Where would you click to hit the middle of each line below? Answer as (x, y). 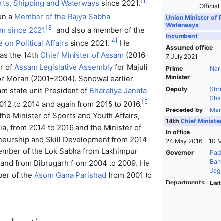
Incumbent (182, 36)
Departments (185, 183)
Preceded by (184, 110)
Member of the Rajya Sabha (62, 17)
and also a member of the (99, 30)
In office (178, 132)
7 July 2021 (182, 57)
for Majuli (130, 67)
